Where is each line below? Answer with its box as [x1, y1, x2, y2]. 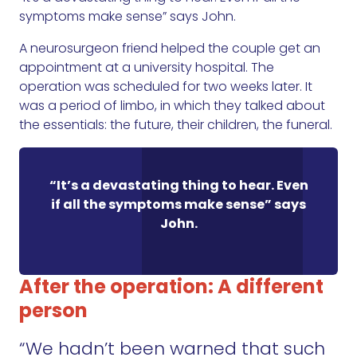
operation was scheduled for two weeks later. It [19, 77, 312, 96]
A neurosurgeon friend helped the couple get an [19, 39, 320, 58]
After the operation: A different [19, 273, 324, 300]
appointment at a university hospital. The [19, 58, 274, 77]
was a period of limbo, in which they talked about [19, 96, 325, 116]
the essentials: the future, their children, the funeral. [19, 116, 332, 135]
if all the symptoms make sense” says [51, 195, 306, 214]
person [19, 297, 88, 324]
